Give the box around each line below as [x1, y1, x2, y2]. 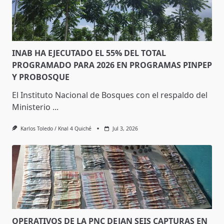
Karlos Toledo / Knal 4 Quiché [20, 124, 91, 132]
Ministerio [12, 101, 50, 112]
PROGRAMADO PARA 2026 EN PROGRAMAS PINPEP [12, 59, 212, 70]
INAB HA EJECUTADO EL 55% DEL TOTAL [12, 47, 166, 58]
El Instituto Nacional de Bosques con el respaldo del [12, 89, 207, 100]
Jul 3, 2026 [112, 124, 138, 132]
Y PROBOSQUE [12, 71, 69, 82]
